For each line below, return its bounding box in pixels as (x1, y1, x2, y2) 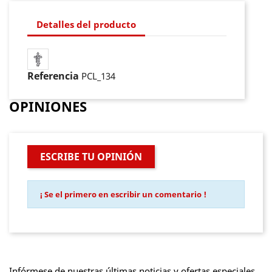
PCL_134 (81, 70, 115, 82)
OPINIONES (9, 97, 87, 115)
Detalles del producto (36, 18, 136, 30)
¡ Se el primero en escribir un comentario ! (40, 189, 206, 200)
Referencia (27, 69, 79, 83)
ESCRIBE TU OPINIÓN (40, 150, 142, 163)
